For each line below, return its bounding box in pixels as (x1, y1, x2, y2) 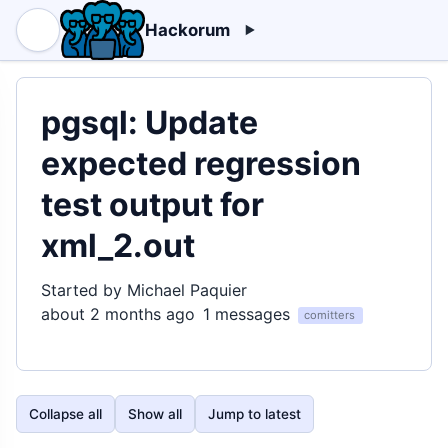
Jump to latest (208, 406, 301, 422)
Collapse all (29, 406, 102, 422)
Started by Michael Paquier (41, 280, 247, 300)
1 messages (203, 304, 290, 324)
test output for (41, 185, 264, 224)
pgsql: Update (41, 103, 258, 142)
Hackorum (144, 19, 230, 40)
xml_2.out (41, 226, 195, 265)
